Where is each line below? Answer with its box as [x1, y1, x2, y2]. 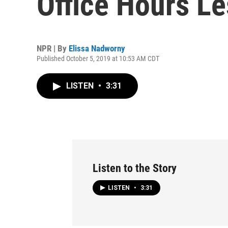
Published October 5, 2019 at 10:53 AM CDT [37, 54, 159, 63]
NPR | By [37, 43, 69, 53]
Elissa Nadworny [69, 43, 125, 53]
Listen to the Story [93, 162, 177, 175]
